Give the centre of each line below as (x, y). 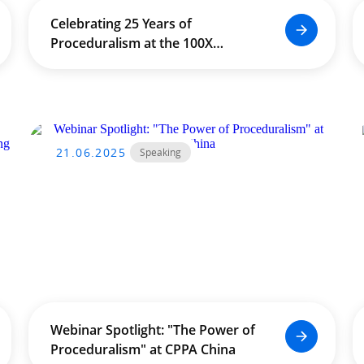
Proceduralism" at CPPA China (143, 349)
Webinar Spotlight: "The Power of (152, 330)
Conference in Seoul (112, 63)
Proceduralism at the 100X (131, 43)
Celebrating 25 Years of (121, 24)
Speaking (160, 152)
